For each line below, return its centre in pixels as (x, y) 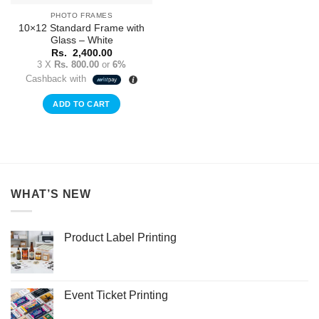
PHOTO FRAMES (82, 16)
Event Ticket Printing (116, 296)
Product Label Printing (120, 238)
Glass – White (82, 41)
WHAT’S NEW (51, 194)
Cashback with (57, 79)
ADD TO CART (82, 104)
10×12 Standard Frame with (82, 28)
